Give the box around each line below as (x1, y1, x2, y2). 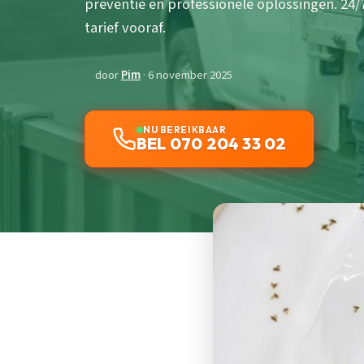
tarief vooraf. (84, 17, 166, 39)
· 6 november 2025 (140, 67, 232, 84)
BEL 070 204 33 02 (136, 133, 287, 154)
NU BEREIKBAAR (143, 123, 227, 136)
